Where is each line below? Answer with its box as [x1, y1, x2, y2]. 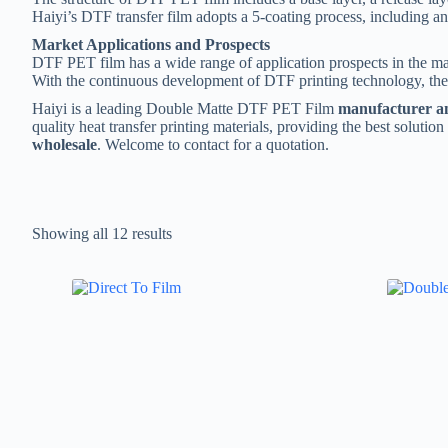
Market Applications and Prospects [32, 36, 270, 53]
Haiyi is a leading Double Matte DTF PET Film [32, 100, 338, 117]
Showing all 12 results [32, 225, 172, 242]
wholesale [32, 136, 97, 153]
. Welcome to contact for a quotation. [97, 136, 329, 153]
